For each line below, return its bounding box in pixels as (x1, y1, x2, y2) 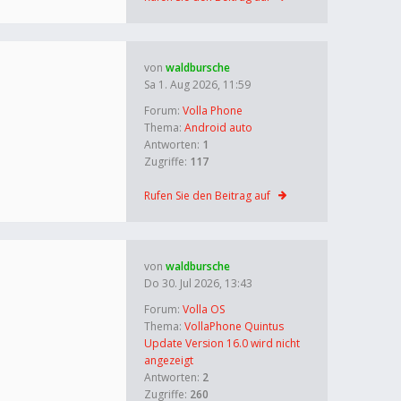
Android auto (184, 120, 252, 135)
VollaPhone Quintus (184, 319, 284, 334)
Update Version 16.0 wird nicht (144, 336, 300, 351)
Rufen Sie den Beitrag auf (144, 188, 270, 203)
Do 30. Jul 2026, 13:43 (144, 276, 252, 291)
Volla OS (183, 302, 225, 317)
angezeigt (144, 353, 193, 368)
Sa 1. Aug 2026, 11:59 (144, 77, 251, 92)
